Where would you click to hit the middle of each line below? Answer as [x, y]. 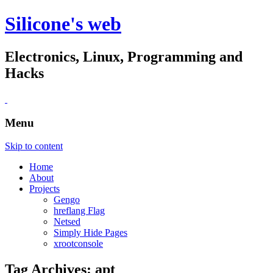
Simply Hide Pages [90, 233]
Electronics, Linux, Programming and [124, 56]
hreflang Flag [79, 211]
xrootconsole [78, 244]
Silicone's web [63, 24]
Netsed [67, 222]
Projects [44, 189]
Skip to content [34, 146]
